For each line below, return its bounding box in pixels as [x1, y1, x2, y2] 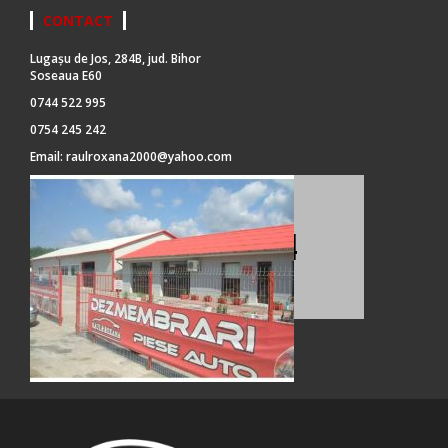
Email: [30, 148, 66, 166]
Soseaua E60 [30, 67, 102, 85]
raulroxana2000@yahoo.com [66, 148, 232, 166]
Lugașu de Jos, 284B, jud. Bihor [30, 50, 201, 68]
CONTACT [43, 11, 113, 31]
